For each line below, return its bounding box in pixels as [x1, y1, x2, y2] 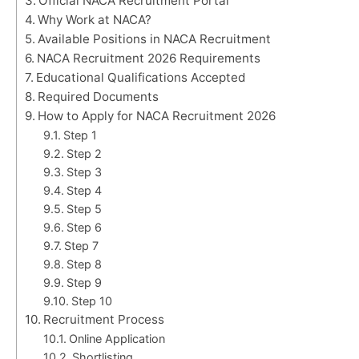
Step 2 [66, 146, 102, 160]
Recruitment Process [43, 311, 165, 327]
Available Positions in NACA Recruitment [38, 30, 272, 46]
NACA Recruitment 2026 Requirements [37, 50, 261, 66]
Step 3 [66, 164, 102, 179]
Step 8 [66, 256, 102, 271]
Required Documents [38, 88, 159, 104]
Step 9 [66, 275, 102, 289]
